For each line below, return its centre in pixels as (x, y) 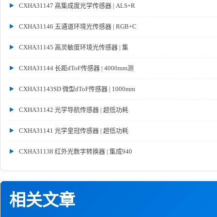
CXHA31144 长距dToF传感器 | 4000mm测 (76, 68)
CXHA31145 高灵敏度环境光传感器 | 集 (74, 47)
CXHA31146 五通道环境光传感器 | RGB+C (78, 26)
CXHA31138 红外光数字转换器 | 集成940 (76, 151)
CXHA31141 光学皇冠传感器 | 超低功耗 (74, 130)
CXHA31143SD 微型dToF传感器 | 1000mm (77, 89)
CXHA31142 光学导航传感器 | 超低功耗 (74, 109)
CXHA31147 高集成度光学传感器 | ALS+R (77, 5)
